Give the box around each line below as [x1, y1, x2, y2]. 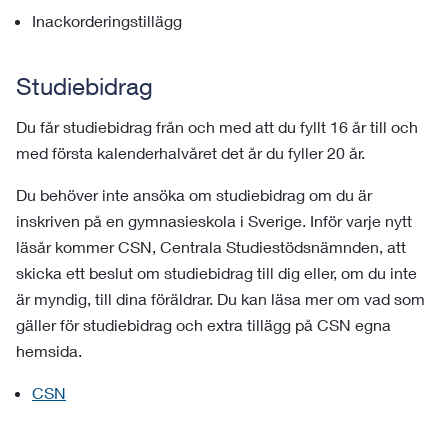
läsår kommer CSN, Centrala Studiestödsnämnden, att [16, 237, 406, 256]
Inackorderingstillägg [32, 11, 182, 30]
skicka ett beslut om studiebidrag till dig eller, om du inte [16, 263, 417, 282]
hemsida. [16, 341, 86, 360]
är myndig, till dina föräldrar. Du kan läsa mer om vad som [16, 289, 425, 308]
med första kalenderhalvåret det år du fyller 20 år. [16, 143, 365, 162]
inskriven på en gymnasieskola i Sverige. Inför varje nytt [16, 211, 412, 230]
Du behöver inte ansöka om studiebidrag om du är [16, 185, 372, 204]
